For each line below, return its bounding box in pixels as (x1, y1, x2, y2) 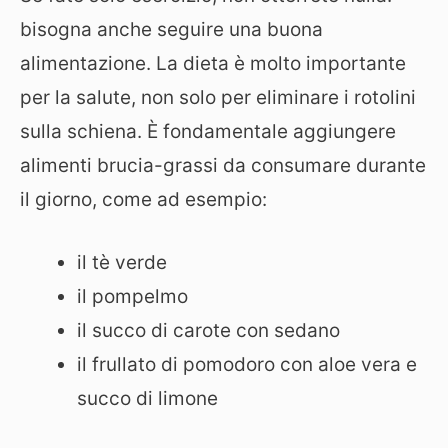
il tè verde (77, 250, 167, 274)
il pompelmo (77, 284, 188, 308)
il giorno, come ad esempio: (20, 188, 267, 211)
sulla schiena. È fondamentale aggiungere (20, 120, 396, 143)
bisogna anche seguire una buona (20, 18, 323, 41)
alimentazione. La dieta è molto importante (20, 52, 406, 75)
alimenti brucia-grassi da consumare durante (20, 154, 426, 177)
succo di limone (77, 386, 218, 410)
